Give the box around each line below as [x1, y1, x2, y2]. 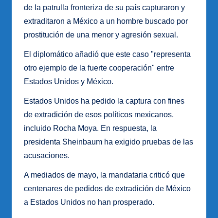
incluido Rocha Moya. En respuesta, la [24, 124, 157, 133]
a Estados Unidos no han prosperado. [24, 198, 154, 207]
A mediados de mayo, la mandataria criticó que [24, 171, 185, 180]
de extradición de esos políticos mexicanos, [24, 110, 174, 119]
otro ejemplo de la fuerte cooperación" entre [24, 64, 174, 73]
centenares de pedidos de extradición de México [24, 184, 191, 193]
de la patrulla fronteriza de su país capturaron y [24, 3, 185, 12]
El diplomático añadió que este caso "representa [24, 50, 191, 59]
